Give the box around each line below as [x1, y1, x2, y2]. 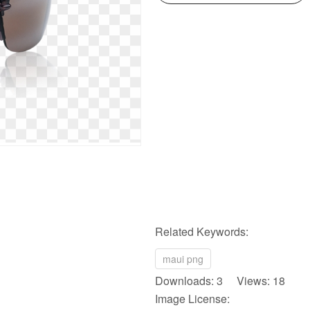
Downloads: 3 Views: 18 [155, 273, 285, 289]
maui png [163, 252, 203, 266]
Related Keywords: [155, 224, 248, 239]
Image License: [155, 291, 230, 307]
